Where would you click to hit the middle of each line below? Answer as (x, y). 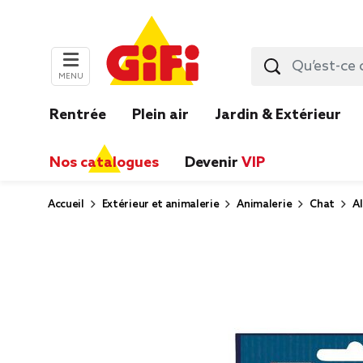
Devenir (213, 163)
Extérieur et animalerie (160, 205)
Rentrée (78, 115)
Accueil (66, 205)
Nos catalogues (104, 163)
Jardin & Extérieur (278, 115)
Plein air (160, 115)
